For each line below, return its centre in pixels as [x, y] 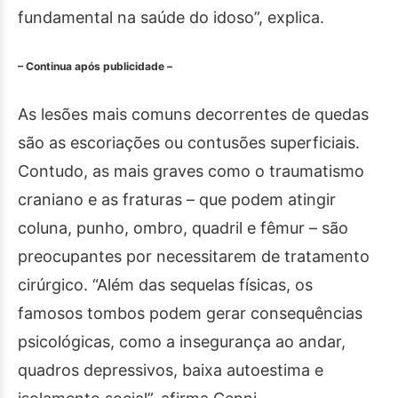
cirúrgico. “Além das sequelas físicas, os [165, 285]
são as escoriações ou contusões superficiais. [189, 143]
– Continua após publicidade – [95, 67]
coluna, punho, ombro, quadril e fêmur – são [183, 228]
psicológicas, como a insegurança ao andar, [182, 342]
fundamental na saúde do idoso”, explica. [171, 17]
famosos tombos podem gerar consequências [190, 314]
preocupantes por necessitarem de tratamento [194, 257]
